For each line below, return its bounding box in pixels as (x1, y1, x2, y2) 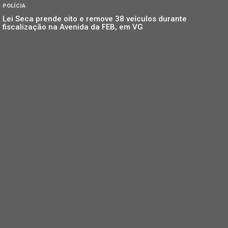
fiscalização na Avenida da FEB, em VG (3, 22, 143, 32)
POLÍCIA (3, 2, 25, 9)
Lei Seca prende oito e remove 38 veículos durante (3, 14, 187, 23)
